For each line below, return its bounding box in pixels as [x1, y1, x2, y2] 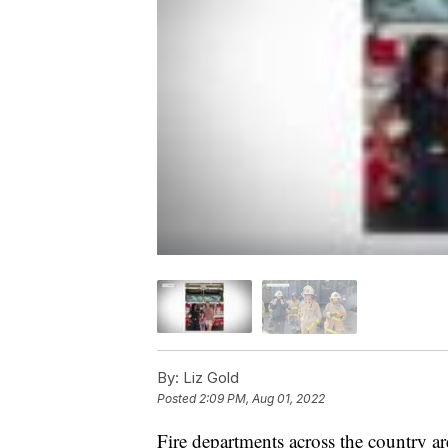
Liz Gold [179, 367, 239, 387]
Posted [157, 390, 199, 406]
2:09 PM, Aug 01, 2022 [199, 390, 325, 406]
